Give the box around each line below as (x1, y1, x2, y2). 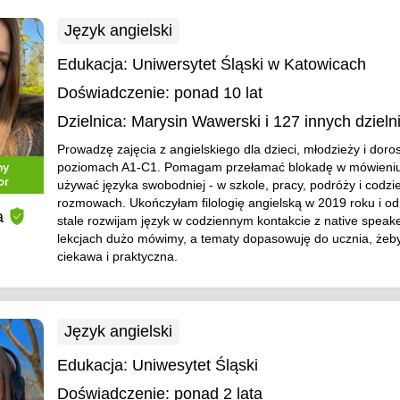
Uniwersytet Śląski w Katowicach (131, 55, 366, 73)
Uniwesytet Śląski (131, 356, 258, 374)
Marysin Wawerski (130, 112, 261, 130)
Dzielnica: (56, 112, 127, 130)
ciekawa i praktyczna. (56, 249, 178, 263)
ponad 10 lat (173, 84, 262, 102)
